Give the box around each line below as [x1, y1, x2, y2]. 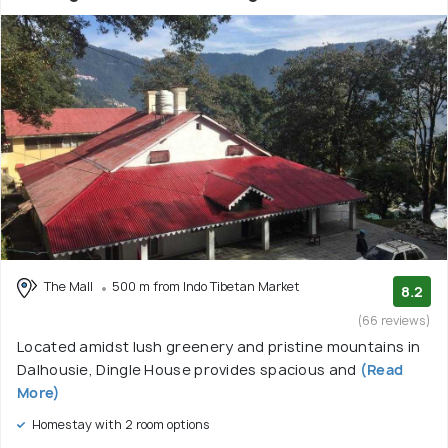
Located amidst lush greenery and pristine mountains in [17, 337, 421, 356]
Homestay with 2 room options [29, 416, 210, 433]
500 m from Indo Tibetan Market [112, 278, 300, 295]
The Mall [41, 278, 96, 295]
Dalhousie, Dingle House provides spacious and [17, 360, 357, 379]
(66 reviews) [358, 312, 431, 329]
